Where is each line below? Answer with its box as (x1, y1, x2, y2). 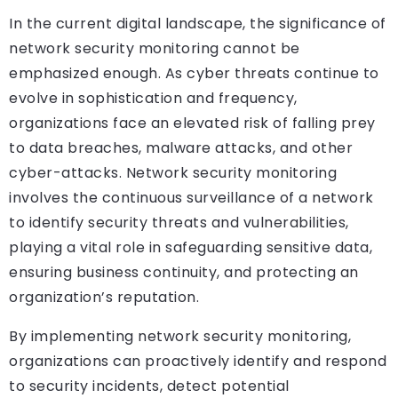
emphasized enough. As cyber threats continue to (9, 63, 379, 84)
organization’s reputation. (9, 287, 199, 308)
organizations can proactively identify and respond (9, 351, 386, 372)
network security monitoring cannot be (9, 38, 300, 60)
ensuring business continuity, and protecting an (9, 262, 359, 283)
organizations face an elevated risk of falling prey (9, 113, 376, 134)
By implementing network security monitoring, (9, 326, 351, 347)
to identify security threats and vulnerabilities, (9, 212, 349, 234)
